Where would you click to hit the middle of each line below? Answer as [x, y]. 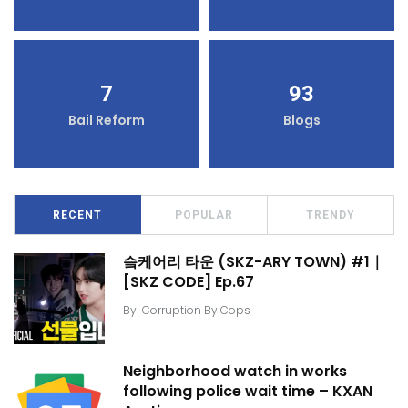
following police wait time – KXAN [248, 392]
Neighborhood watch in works [235, 372]
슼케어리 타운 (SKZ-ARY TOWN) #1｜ [254, 262]
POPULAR [204, 214]
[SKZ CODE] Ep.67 [189, 282]
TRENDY [331, 214]
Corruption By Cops [196, 310]
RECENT [77, 214]
